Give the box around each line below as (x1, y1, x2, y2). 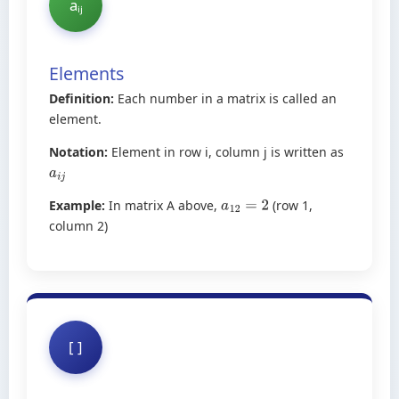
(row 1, (268, 196, 313, 214)
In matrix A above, (105, 196, 221, 214)
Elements (49, 61, 124, 85)
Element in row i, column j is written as (108, 142, 344, 160)
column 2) (49, 216, 108, 234)
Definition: (49, 89, 114, 107)
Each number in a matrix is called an (114, 89, 337, 107)
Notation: (49, 142, 108, 160)
